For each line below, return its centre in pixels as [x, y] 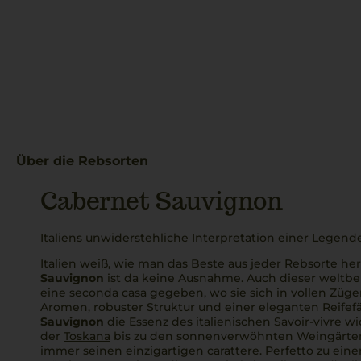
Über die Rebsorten [82, 161]
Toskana [87, 336]
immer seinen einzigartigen [124, 351]
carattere [233, 351]
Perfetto [289, 351]
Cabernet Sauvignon [162, 200]
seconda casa [108, 293]
